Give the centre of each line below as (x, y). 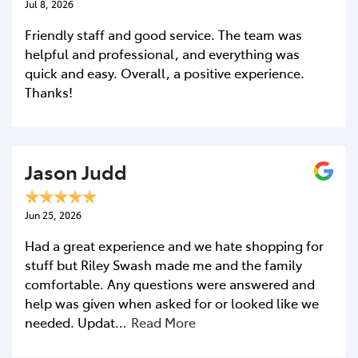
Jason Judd (76, 171)
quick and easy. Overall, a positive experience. (165, 72)
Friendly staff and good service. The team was (163, 34)
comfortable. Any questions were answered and (170, 283)
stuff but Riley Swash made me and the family (163, 264)
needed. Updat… (76, 322)
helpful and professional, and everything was (162, 53)
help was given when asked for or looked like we (172, 302)
